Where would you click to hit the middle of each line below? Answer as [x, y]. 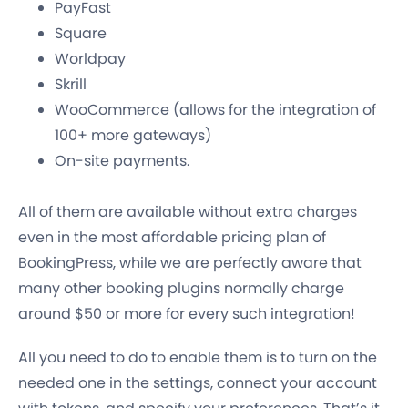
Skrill [71, 85]
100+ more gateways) [133, 136]
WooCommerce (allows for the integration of [215, 110]
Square [81, 34]
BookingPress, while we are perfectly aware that [190, 263]
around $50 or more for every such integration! [187, 314]
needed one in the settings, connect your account [198, 383]
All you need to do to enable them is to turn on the [198, 358]
